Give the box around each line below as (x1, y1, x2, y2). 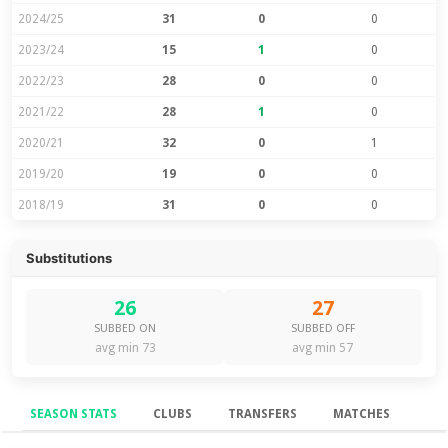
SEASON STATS (30, 406, 118, 421)
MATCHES (333, 406, 391, 421)
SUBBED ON (94, 321, 157, 335)
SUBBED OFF (290, 321, 355, 335)
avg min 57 (292, 340, 354, 355)
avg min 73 (94, 340, 156, 355)
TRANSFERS (228, 406, 298, 421)
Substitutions (26, 249, 113, 266)
